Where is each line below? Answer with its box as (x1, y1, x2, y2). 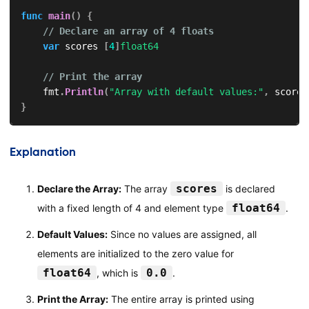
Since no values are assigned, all (107, 228, 257, 240)
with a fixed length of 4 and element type (37, 201, 226, 214)
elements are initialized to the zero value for (37, 247, 234, 259)
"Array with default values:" (108, 86, 263, 97)
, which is (96, 266, 141, 279)
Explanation (9, 146, 76, 159)
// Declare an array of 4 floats (42, 25, 214, 37)
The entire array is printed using (108, 292, 255, 305)
